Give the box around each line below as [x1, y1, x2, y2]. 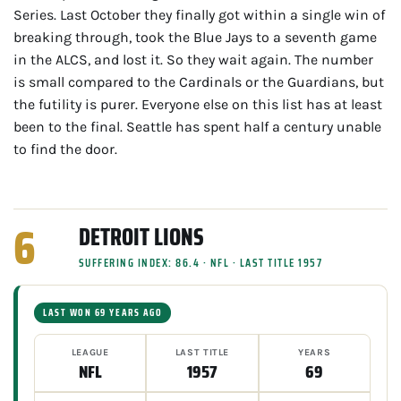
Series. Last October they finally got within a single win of [13, 5, 385, 23]
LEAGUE [71, 346, 109, 358]
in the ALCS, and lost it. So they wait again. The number [13, 50, 373, 68]
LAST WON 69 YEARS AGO [43, 304, 163, 320]
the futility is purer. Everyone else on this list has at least [13, 95, 382, 113]
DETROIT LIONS [78, 218, 204, 255]
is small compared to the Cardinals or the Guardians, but [13, 73, 384, 90]
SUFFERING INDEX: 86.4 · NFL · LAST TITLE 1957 [78, 253, 323, 271]
